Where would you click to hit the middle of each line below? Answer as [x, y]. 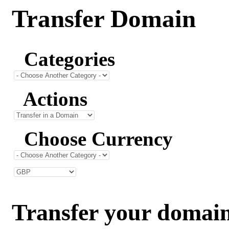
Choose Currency [93, 139]
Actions [51, 99]
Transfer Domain [104, 19]
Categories [64, 59]
